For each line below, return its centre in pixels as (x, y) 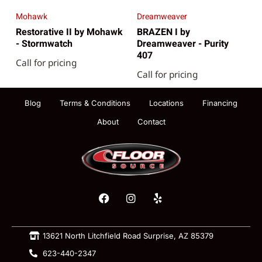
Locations (166, 103)
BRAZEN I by (163, 32)
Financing (220, 103)
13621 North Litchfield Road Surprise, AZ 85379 (128, 235)
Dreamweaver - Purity (183, 44)
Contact (151, 122)
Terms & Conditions (95, 103)
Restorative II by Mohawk (69, 32)
